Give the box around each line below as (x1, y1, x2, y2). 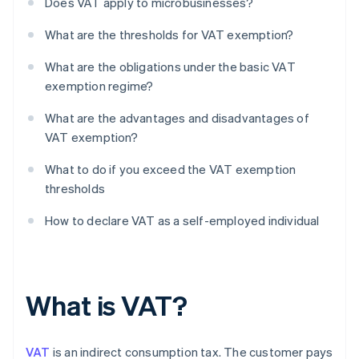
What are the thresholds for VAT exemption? (45, 26, 294, 43)
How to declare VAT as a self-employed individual (45, 212, 320, 229)
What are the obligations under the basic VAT (45, 58, 296, 75)
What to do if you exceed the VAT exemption (45, 161, 296, 178)
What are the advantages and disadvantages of (45, 110, 309, 127)
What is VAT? (26, 288, 188, 323)
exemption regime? (45, 78, 154, 95)
